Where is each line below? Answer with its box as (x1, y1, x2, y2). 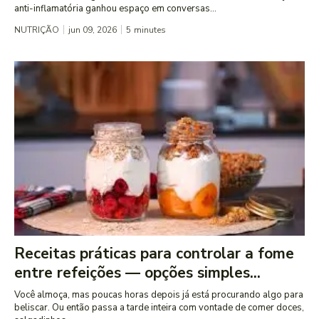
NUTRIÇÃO (14, 24, 59, 36)
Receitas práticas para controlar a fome (14, 244, 294, 264)
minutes (134, 24, 166, 36)
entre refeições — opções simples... (14, 263, 261, 283)
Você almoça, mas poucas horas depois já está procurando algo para (14, 288, 303, 302)
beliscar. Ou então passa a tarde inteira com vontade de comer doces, (14, 301, 304, 315)
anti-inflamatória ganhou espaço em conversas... (14, 2, 216, 16)
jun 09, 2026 (68, 24, 117, 36)
